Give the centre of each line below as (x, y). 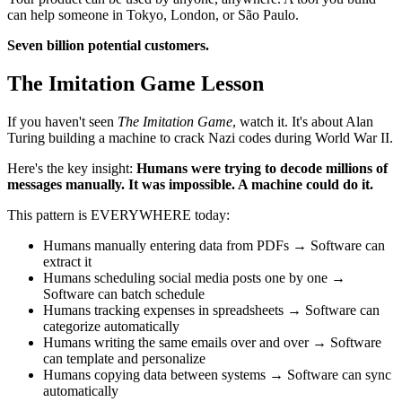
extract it (67, 262)
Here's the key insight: (72, 168)
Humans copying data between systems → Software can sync (217, 375)
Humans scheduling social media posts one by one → (194, 278)
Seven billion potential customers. (108, 46)
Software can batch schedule (124, 294)
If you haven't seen (62, 122)
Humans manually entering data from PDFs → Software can (214, 245)
